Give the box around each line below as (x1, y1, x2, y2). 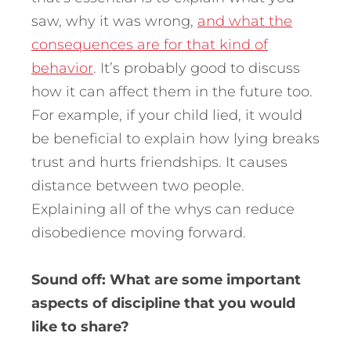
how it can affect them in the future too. (31, 82, 313, 100)
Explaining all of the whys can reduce (31, 200, 295, 218)
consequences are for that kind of (31, 35, 268, 53)
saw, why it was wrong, (31, 12, 197, 30)
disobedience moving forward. (31, 223, 246, 241)
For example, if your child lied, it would (31, 106, 302, 124)
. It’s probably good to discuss (93, 59, 300, 77)
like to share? (31, 317, 129, 335)
